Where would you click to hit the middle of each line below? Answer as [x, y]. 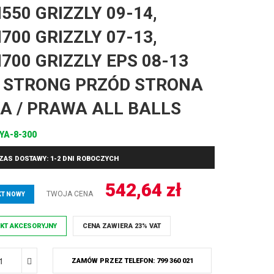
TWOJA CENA [70, 194]
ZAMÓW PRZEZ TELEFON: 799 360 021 [132, 261]
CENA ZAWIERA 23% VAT [122, 226]
